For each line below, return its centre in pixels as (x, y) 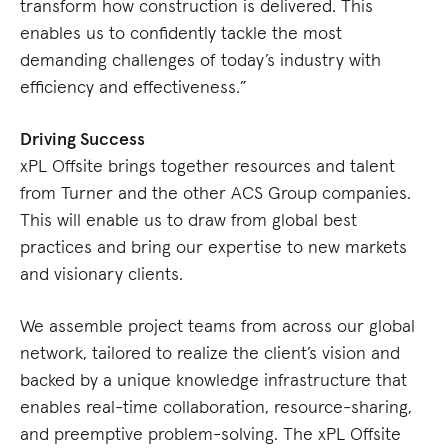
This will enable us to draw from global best (188, 220)
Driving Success (84, 139)
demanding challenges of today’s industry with (200, 60)
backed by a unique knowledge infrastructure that (213, 380)
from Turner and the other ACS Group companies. (215, 193)
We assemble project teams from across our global (217, 326)
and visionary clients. (101, 274)
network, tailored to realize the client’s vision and (210, 353)
